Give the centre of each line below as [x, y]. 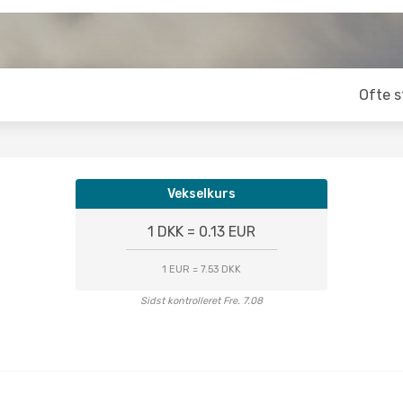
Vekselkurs [201, 194]
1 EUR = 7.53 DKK [201, 269]
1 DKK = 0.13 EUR [201, 232]
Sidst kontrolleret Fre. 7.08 [201, 301]
